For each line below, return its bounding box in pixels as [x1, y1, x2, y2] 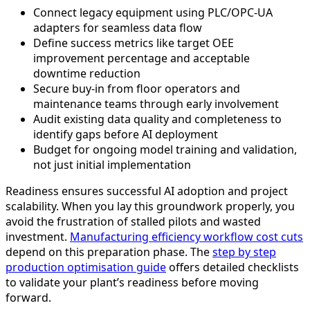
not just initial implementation [33, 157, 191, 173]
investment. [6, 229, 70, 245]
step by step [212, 244, 276, 260]
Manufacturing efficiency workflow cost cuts [70, 229, 303, 245]
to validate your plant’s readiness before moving [6, 275, 259, 291]
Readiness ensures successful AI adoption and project [6, 183, 288, 199]
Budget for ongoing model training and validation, [33, 142, 297, 158]
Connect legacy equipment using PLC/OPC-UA [33, 5, 273, 21]
